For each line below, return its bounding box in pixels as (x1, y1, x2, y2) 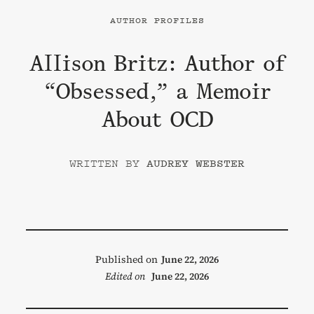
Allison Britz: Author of (29, 48, 285, 78)
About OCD (101, 104, 213, 135)
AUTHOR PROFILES (109, 13, 205, 26)
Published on (95, 252, 158, 266)
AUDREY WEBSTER (146, 155, 245, 170)
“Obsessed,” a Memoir (43, 76, 271, 107)
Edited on (105, 268, 145, 283)
